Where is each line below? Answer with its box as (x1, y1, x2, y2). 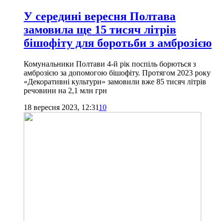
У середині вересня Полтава (24, 9, 176, 23)
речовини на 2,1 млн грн (24, 86, 107, 95)
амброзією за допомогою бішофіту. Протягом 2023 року (24, 68, 211, 77)
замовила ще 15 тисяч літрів (24, 23, 176, 36)
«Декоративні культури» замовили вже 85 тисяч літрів (24, 77, 206, 86)
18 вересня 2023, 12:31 (24, 103, 99, 111)
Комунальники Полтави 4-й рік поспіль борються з (24, 59, 196, 68)
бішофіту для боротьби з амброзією (24, 36, 212, 49)
